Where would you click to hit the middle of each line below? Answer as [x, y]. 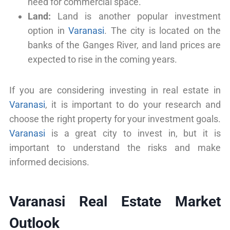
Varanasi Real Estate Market [115, 201]
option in [48, 30]
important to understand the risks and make [115, 147]
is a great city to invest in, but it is [133, 133]
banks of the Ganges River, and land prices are [124, 45]
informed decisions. [49, 162]
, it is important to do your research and [133, 104]
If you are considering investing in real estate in [115, 90]
